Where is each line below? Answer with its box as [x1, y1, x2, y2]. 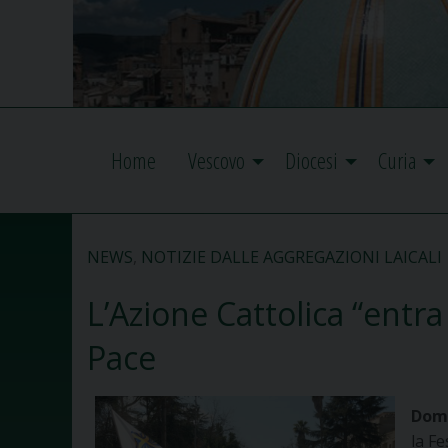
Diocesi [285, 145, 338, 177]
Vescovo [188, 145, 245, 177]
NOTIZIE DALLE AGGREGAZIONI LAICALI [141, 246, 442, 269]
